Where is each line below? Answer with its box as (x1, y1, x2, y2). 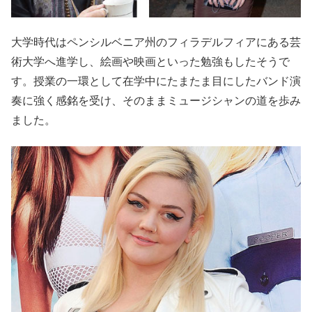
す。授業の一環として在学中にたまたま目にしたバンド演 (11, 75, 301, 88)
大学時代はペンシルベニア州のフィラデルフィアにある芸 (11, 36, 301, 49)
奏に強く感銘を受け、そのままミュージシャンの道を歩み (11, 95, 301, 107)
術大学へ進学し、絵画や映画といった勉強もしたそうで (11, 56, 290, 68)
